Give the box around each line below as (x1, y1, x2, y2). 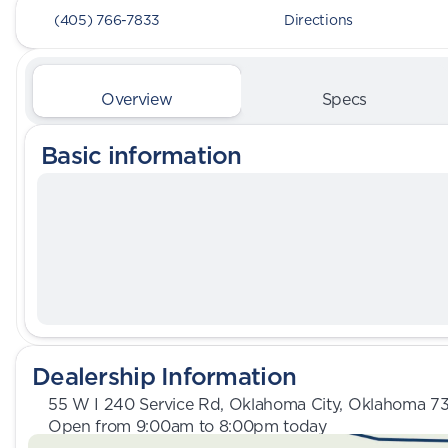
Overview (101, 88, 173, 110)
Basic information (41, 138, 242, 172)
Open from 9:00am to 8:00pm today (48, 415, 327, 437)
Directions (283, 10, 354, 30)
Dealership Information (32, 359, 297, 393)
